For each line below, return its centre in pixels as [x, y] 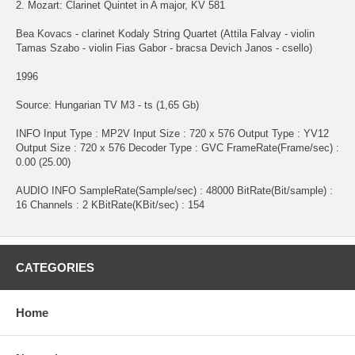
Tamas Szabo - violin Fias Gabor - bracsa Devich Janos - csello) [164, 48]
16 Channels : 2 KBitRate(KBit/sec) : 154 [110, 204]
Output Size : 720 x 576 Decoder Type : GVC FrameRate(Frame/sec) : [177, 147]
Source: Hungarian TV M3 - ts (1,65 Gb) [107, 105]
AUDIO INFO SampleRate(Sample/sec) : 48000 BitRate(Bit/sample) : [174, 190]
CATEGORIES [55, 267]
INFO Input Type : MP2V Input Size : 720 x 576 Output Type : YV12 [172, 133]
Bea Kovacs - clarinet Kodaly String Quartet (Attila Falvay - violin [165, 33]
